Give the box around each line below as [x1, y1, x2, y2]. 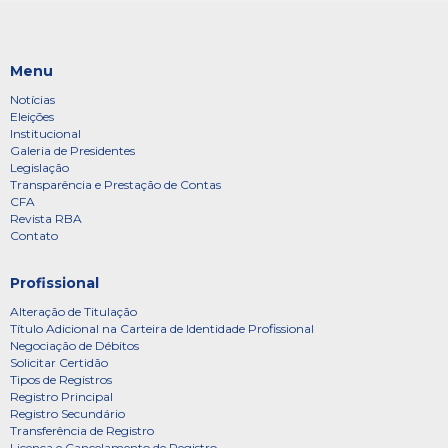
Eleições [10, 108, 54, 124]
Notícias [10, 91, 55, 107]
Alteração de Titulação [10, 303, 137, 319]
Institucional [10, 125, 81, 141]
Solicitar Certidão [10, 354, 108, 370]
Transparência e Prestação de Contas [10, 176, 221, 192]
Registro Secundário [10, 405, 125, 421]
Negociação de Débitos [10, 337, 139, 353]
